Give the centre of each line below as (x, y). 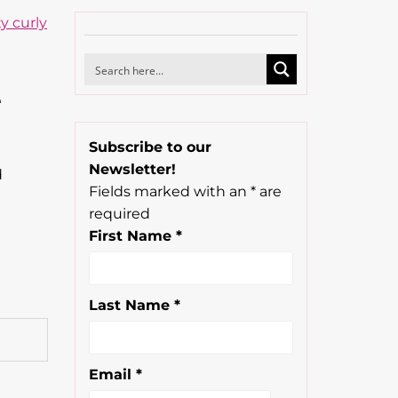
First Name (132, 236)
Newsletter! (132, 169)
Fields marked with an (169, 191)
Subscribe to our (150, 147)
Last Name (131, 305)
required (119, 214)
